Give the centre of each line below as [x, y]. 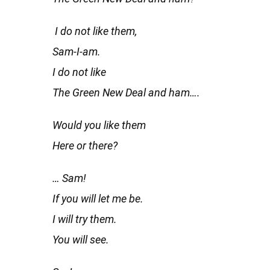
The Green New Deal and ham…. [126, 93]
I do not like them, [96, 31]
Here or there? [85, 146]
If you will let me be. [98, 199]
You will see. [81, 240]
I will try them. [85, 219]
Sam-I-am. [77, 52]
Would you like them [99, 125]
